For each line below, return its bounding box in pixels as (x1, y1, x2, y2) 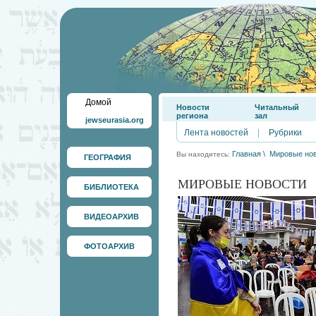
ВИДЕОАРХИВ (83, 212, 139, 221)
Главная (231, 150, 261, 158)
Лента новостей (183, 128, 248, 138)
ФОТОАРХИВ (83, 242, 135, 250)
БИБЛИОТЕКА (83, 183, 139, 191)
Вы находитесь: (176, 150, 232, 158)
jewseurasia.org (85, 116, 144, 124)
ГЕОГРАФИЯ (83, 153, 131, 162)
